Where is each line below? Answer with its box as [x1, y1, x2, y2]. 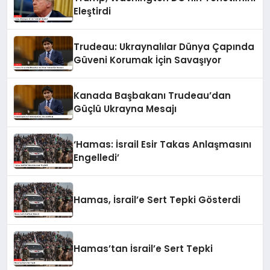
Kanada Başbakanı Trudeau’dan [74, 89, 231, 102]
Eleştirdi [74, 4, 111, 17]
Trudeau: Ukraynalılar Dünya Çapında [74, 40, 255, 53]
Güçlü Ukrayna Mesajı [74, 102, 177, 115]
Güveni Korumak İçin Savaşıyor [74, 53, 222, 66]
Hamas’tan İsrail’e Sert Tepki [74, 242, 213, 255]
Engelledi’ [74, 151, 120, 164]
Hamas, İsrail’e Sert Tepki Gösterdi [74, 193, 241, 206]
